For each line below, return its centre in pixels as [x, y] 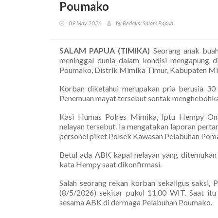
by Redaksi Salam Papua [145, 23]
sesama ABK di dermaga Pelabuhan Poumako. [136, 202]
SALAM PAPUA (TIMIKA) [105, 50]
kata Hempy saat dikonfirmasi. [110, 164]
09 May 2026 [85, 23]
